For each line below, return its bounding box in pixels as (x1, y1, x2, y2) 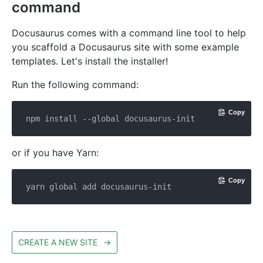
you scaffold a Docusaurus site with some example (12, 41, 239, 53)
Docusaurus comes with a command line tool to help (12, 26, 246, 39)
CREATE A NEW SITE (18, 237, 97, 247)
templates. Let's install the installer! (12, 55, 168, 67)
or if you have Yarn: (12, 146, 99, 159)
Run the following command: (12, 78, 139, 90)
